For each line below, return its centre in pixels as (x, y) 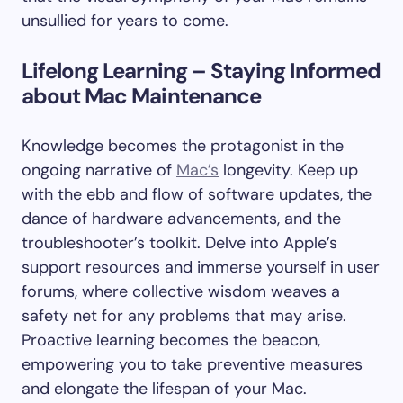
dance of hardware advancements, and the (181, 219)
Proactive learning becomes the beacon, (171, 340)
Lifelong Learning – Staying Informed (201, 71)
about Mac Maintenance (141, 96)
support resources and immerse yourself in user (201, 267)
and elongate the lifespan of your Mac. (164, 389)
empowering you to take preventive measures (192, 364)
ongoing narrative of (99, 170)
